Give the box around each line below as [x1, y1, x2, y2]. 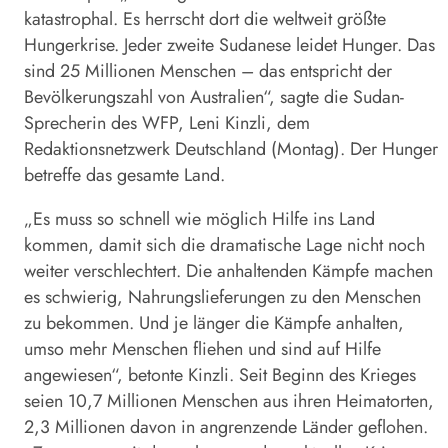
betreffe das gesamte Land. [24, 162, 225, 189]
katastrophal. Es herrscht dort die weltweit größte [24, 6, 386, 33]
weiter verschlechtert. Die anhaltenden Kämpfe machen [24, 258, 433, 285]
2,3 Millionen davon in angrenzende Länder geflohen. [24, 414, 428, 441]
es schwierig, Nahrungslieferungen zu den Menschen [24, 284, 421, 311]
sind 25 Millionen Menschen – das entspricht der [24, 58, 392, 85]
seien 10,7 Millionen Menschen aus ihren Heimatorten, [24, 388, 434, 415]
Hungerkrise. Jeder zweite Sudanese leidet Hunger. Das [24, 32, 435, 59]
